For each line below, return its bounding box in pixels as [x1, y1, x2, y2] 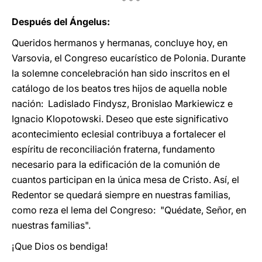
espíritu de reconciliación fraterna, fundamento [12, 143, 215, 155]
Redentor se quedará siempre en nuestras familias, [12, 189, 230, 201]
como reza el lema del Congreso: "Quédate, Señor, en [12, 204, 246, 216]
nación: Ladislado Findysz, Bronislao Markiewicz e [12, 98, 233, 109]
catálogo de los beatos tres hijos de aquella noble [12, 82, 227, 94]
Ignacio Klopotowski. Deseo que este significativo [12, 113, 229, 125]
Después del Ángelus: [12, 16, 112, 27]
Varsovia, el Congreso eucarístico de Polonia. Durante [12, 52, 246, 64]
